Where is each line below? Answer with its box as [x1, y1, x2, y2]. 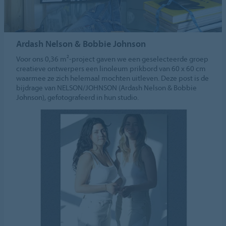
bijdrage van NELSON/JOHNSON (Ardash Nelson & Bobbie [16, 82, 197, 92]
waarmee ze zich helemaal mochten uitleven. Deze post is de [16, 73, 209, 83]
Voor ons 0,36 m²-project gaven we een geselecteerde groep [16, 53, 209, 64]
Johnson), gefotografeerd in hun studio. [16, 92, 139, 102]
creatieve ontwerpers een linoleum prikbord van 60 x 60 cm [16, 63, 206, 73]
